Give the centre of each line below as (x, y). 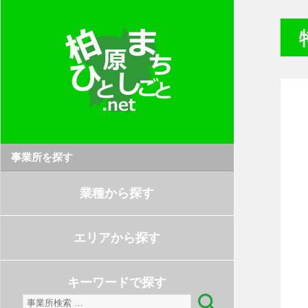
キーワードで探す (117, 283)
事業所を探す (42, 157)
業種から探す (117, 193)
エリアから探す (117, 238)
